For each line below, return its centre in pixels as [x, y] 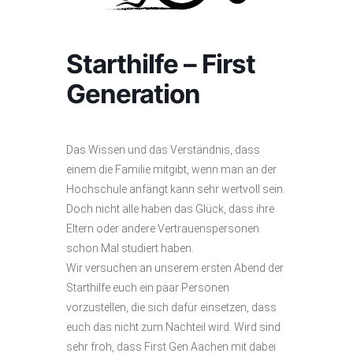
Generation [133, 94]
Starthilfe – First [161, 64]
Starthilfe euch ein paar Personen [148, 288]
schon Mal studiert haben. [130, 249]
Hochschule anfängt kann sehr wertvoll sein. [176, 190]
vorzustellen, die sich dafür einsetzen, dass [171, 308]
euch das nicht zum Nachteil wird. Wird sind [173, 327]
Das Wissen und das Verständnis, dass [163, 150]
